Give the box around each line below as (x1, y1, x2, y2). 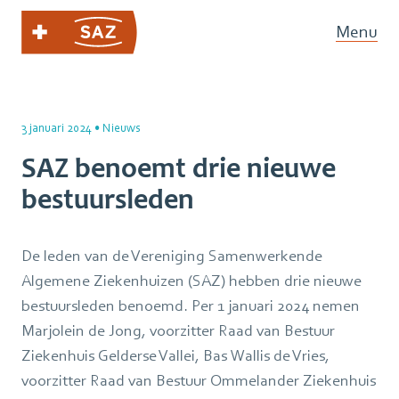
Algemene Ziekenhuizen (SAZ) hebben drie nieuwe (21, 271, 362, 289)
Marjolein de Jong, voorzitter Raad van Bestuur (21, 321, 335, 339)
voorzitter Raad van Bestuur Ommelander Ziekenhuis (21, 370, 376, 389)
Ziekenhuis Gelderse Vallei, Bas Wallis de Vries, (21, 346, 330, 364)
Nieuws (102, 120, 141, 134)
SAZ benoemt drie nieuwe (21, 151, 336, 184)
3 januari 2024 (21, 120, 92, 134)
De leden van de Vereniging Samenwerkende (21, 246, 322, 265)
